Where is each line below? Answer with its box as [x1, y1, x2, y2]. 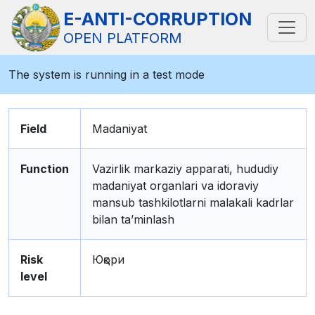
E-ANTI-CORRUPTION [63, 8, 252, 30]
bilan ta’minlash [92, 212, 174, 226]
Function [20, 162, 69, 176]
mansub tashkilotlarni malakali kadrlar [92, 195, 294, 210]
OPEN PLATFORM [63, 30, 182, 46]
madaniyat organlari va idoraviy [92, 179, 259, 193]
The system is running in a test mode [8, 67, 205, 82]
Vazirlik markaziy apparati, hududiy [92, 162, 278, 176]
